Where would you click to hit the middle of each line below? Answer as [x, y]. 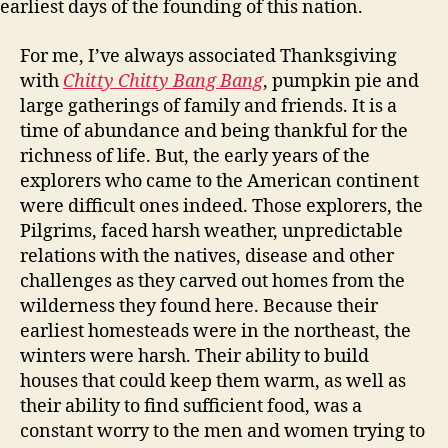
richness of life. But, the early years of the [195, 156]
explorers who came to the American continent [219, 181]
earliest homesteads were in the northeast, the [215, 331]
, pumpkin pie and [341, 81]
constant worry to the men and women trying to [222, 431]
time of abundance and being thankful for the [214, 131]
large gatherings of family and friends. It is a [208, 106]
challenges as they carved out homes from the [212, 281]
